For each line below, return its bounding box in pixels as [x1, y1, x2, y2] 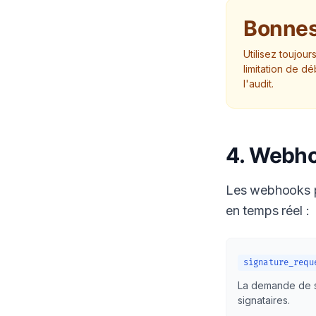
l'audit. [243, 77, 274, 90]
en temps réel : [226, 202, 310, 218]
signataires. [238, 293, 290, 306]
